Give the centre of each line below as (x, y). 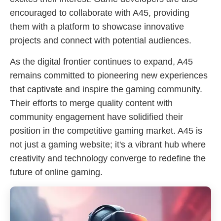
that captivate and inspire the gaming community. (106, 89)
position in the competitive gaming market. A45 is (106, 131)
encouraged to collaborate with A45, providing (100, 13)
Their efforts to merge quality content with (91, 103)
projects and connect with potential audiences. (101, 40)
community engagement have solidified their (96, 117)
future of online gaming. (56, 172)
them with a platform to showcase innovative (97, 27)
